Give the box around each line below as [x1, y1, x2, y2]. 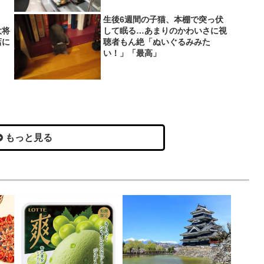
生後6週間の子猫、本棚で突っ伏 [103, 15, 224, 25]
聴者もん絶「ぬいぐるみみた [103, 37, 211, 47]
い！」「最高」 [103, 48, 161, 58]
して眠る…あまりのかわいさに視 [103, 26, 227, 36]
